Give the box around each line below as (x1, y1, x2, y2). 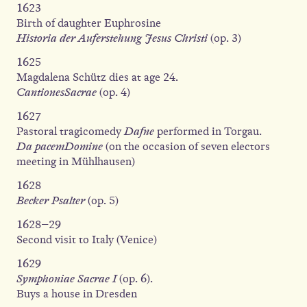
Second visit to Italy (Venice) (16, 232, 157, 247)
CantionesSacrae (16, 85, 97, 99)
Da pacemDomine (16, 139, 106, 153)
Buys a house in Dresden (16, 286, 137, 301)
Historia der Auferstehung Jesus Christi (16, 31, 208, 45)
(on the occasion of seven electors (106, 139, 270, 153)
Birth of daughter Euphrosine (16, 16, 161, 30)
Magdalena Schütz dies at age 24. (16, 70, 181, 84)
